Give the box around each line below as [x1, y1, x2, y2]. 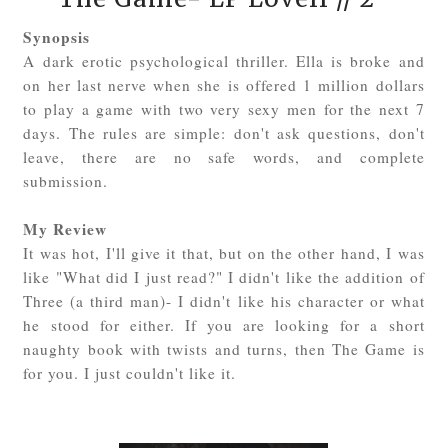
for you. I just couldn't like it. [23, 362, 237, 383]
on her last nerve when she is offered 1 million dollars [23, 74, 425, 95]
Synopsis [23, 25, 91, 48]
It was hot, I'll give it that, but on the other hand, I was [23, 242, 425, 263]
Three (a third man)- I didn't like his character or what [23, 290, 425, 311]
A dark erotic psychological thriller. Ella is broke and [23, 50, 425, 71]
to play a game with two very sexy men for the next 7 [23, 98, 425, 119]
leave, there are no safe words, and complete [23, 146, 425, 167]
